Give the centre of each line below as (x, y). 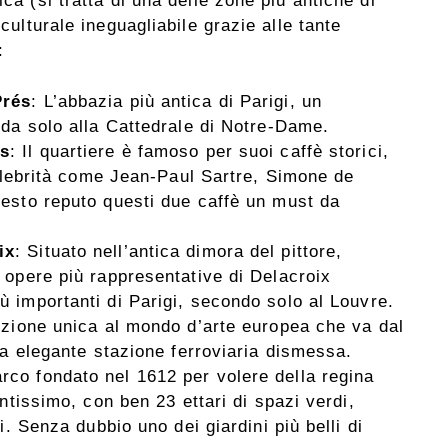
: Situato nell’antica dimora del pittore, (179, 251)
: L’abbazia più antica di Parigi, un (176, 101)
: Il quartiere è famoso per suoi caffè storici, (199, 151)
